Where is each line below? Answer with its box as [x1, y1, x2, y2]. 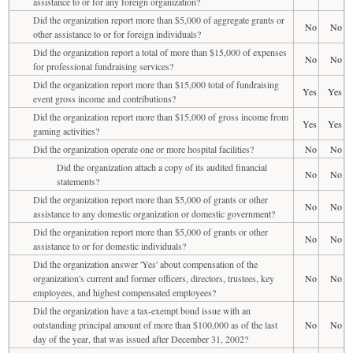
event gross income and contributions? [33, 91, 176, 105]
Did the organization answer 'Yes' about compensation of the [33, 257, 258, 270]
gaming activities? [33, 124, 99, 137]
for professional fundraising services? [33, 59, 173, 72]
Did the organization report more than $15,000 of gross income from [33, 110, 288, 123]
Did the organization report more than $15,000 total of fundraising [33, 77, 279, 91]
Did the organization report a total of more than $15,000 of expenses [33, 45, 287, 58]
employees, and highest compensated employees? [33, 285, 216, 299]
